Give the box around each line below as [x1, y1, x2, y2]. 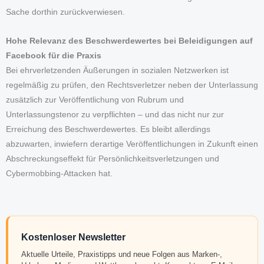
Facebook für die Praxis [6, 51, 101, 61]
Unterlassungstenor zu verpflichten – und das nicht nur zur [6, 110, 224, 120]
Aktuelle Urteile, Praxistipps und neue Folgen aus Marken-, [21, 250, 222, 259]
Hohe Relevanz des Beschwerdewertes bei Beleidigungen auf [6, 37, 253, 46]
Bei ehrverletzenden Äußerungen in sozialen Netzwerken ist [6, 66, 229, 75]
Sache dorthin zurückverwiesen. [6, 8, 125, 17]
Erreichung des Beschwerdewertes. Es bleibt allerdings [6, 125, 210, 134]
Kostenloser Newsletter [21, 232, 126, 242]
